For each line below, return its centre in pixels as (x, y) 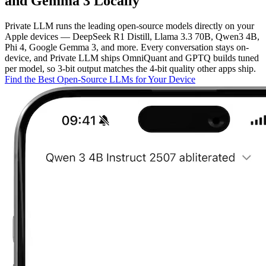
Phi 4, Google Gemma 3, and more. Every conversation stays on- (127, 47)
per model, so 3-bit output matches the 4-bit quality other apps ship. (130, 69)
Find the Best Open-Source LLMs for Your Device (100, 80)
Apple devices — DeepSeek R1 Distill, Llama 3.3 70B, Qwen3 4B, (132, 37)
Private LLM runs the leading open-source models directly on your (129, 26)
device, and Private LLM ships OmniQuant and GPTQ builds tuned (132, 58)
